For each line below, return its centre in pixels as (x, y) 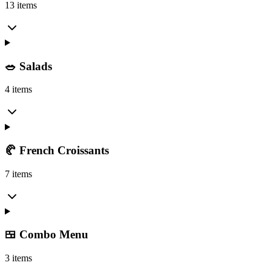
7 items (18, 174)
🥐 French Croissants (57, 150)
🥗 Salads (28, 66)
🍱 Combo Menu (47, 235)
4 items (18, 90)
